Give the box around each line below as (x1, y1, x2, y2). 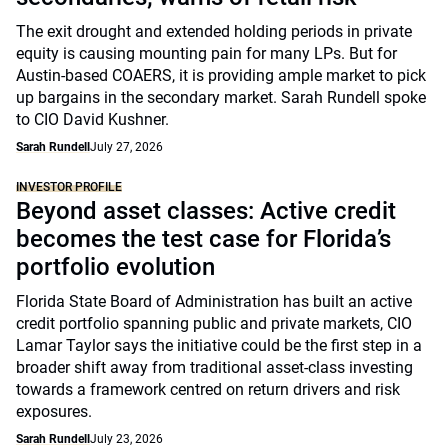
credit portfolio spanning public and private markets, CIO (16, 314, 412, 333)
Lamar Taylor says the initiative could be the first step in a (16, 336, 422, 355)
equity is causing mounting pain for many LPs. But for (16, 44, 397, 63)
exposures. (16, 402, 92, 421)
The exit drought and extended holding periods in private (16, 22, 412, 41)
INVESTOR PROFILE (16, 180, 122, 194)
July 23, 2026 (90, 432, 163, 446)
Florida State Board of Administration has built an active (16, 292, 412, 311)
